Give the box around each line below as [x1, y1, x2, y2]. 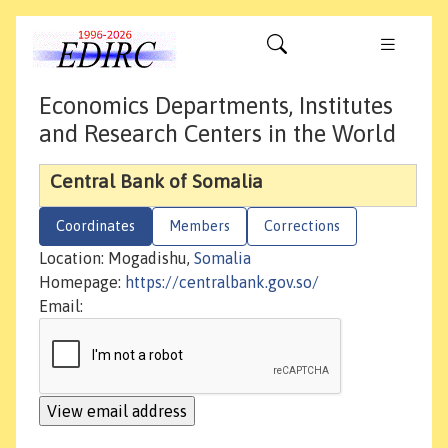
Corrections [264, 218, 340, 235]
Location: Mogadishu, [39, 249, 194, 268]
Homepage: [39, 273, 125, 292]
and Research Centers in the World [39, 120, 396, 148]
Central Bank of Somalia [50, 170, 263, 193]
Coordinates [56, 218, 135, 235]
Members [169, 218, 230, 235]
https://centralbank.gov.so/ [125, 273, 319, 292]
